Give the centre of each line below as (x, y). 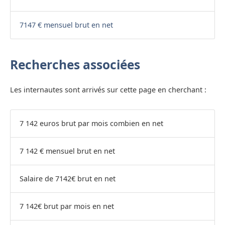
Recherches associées (75, 65)
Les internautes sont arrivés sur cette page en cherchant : (108, 89)
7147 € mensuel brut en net (66, 25)
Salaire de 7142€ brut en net (67, 178)
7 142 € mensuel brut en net (67, 151)
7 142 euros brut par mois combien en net (91, 123)
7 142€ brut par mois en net (67, 206)
